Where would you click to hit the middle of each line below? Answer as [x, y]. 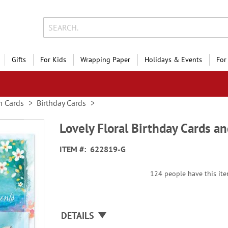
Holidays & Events [173, 60]
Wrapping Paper [105, 60]
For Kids [53, 60]
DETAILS [78, 216]
